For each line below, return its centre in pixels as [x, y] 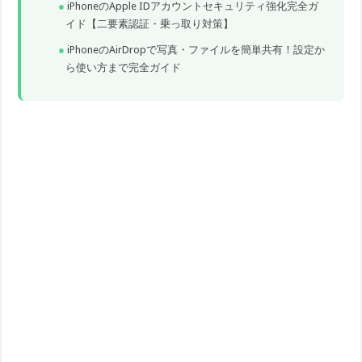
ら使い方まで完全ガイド [124, 68]
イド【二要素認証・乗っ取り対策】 [150, 24]
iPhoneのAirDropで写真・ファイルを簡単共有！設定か [196, 50]
